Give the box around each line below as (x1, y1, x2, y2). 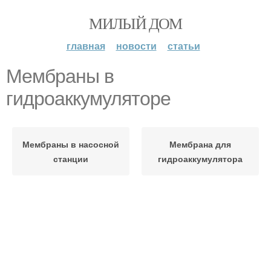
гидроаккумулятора (158, 152, 243, 165)
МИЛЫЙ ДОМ (89, 13, 182, 33)
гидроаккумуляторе (6, 88, 171, 109)
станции (53, 152, 88, 165)
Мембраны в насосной (22, 138, 119, 150)
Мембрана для (169, 138, 231, 150)
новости (116, 39, 157, 53)
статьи (167, 39, 200, 53)
